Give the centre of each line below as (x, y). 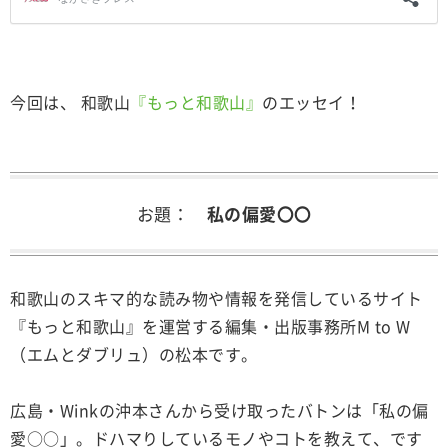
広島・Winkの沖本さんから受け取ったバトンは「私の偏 (219, 409)
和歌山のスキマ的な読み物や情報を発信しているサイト (216, 297)
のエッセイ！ (311, 101)
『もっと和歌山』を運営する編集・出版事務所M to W (210, 325)
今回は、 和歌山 (70, 101)
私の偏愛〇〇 (267, 213)
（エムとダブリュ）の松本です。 (134, 353)
